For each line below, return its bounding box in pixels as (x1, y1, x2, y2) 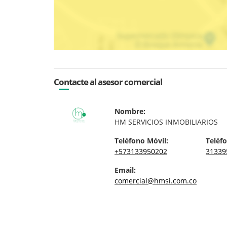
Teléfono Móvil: (115, 135, 168, 145)
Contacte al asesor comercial (54, 75, 162, 88)
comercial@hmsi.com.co (115, 175, 197, 185)
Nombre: (115, 106, 145, 116)
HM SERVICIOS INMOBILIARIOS (115, 117, 218, 127)
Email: (115, 165, 136, 175)
